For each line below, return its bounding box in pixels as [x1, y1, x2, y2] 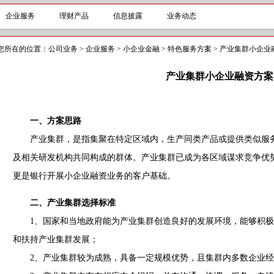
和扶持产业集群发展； [12, 235, 98, 244]
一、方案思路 [29, 116, 81, 125]
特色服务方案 [168, 45, 212, 53]
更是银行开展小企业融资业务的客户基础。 [12, 171, 176, 180]
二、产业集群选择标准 [29, 198, 116, 207]
